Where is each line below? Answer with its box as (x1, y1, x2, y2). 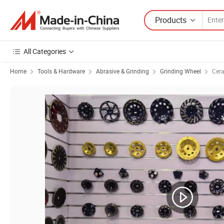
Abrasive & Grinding (96, 67, 149, 75)
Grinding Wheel (160, 67, 201, 75)
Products (155, 14, 186, 25)
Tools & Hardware (37, 67, 85, 75)
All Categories (23, 46, 66, 56)
